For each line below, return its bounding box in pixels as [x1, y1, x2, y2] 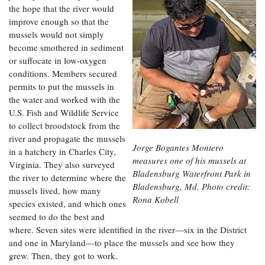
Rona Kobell [132, 193, 179, 206]
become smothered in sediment [9, 41, 124, 54]
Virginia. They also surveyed [9, 159, 115, 171]
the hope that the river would [9, 2, 114, 15]
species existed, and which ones [9, 198, 126, 210]
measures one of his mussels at [132, 154, 246, 167]
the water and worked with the [9, 93, 120, 106]
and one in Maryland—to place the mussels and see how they [9, 237, 235, 249]
